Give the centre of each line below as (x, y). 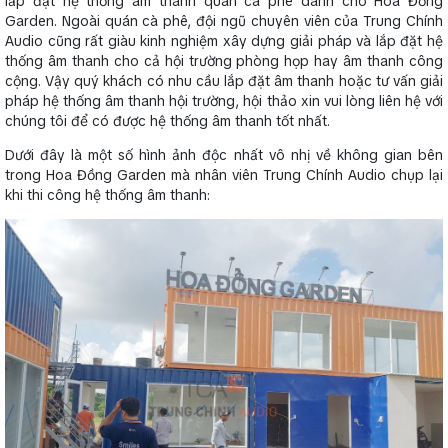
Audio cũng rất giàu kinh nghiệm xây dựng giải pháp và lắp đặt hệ (224, 41)
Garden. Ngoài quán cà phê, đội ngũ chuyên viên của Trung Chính (224, 21)
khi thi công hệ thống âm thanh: (107, 195)
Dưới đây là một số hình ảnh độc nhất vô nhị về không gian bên (224, 155)
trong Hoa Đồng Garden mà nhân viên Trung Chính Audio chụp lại (224, 175)
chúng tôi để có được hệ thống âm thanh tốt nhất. (167, 121)
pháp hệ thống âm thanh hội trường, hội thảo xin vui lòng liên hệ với (224, 101)
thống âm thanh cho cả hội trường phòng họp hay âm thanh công (224, 61)
